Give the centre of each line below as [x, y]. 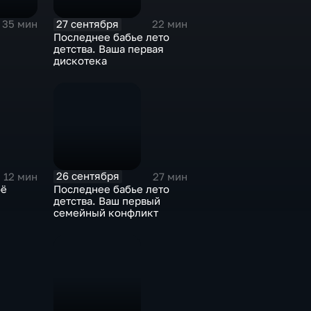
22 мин [170, 24]
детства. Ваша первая [108, 49]
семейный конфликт [106, 213]
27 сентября [87, 24]
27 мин [170, 176]
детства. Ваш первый [107, 201]
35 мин [19, 24]
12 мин [20, 176]
